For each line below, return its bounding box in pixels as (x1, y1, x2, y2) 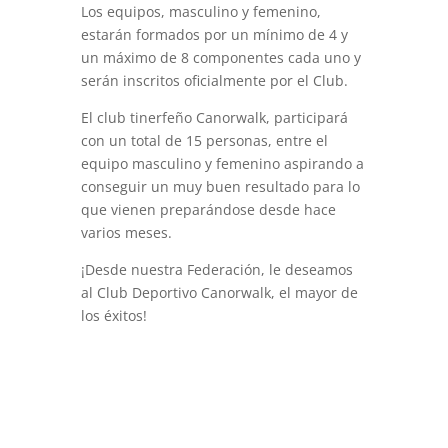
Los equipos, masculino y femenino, (80, 2, 321, 21)
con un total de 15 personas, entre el (80, 131, 328, 150)
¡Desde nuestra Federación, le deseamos (80, 260, 353, 279)
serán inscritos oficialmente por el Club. (80, 71, 348, 90)
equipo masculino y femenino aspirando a (80, 154, 364, 173)
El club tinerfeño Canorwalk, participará (80, 108, 348, 127)
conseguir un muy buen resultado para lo (80, 177, 360, 196)
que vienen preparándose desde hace (80, 200, 336, 219)
